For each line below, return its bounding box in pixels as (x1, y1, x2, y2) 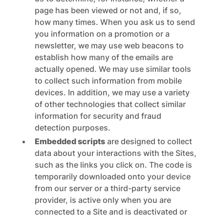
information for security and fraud (34, 111, 161, 121)
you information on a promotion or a (34, 29, 170, 39)
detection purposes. (34, 123, 110, 132)
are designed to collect (105, 136, 192, 146)
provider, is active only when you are (34, 195, 171, 205)
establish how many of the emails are (34, 52, 173, 62)
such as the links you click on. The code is (34, 160, 192, 170)
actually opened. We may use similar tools (34, 64, 191, 74)
